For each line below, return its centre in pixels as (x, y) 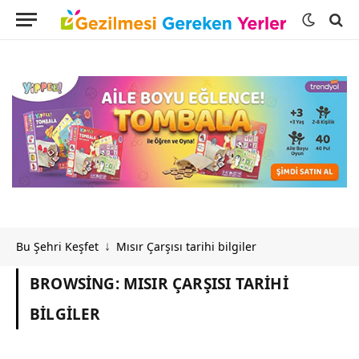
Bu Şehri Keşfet (57, 246)
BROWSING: (77, 283)
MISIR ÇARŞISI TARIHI (206, 283)
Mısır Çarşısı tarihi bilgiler (186, 246)
